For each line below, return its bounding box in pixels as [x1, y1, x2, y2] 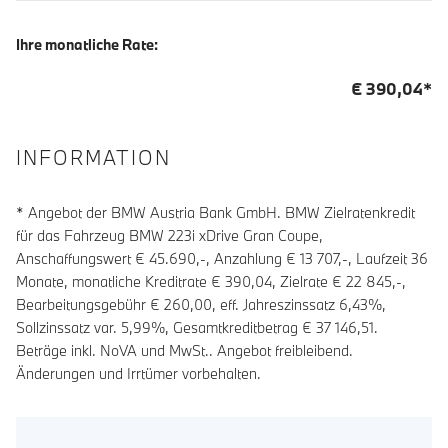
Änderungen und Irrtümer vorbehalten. [16, 363, 261, 383]
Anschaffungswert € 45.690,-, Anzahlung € [16, 248, 300, 268]
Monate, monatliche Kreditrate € [16, 271, 225, 291]
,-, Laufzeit [338, 248, 411, 268]
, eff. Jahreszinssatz [212, 294, 339, 314]
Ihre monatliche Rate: [16, 35, 158, 55]
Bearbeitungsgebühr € [16, 294, 164, 314]
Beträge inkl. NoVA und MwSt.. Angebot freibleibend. [16, 340, 353, 360]
